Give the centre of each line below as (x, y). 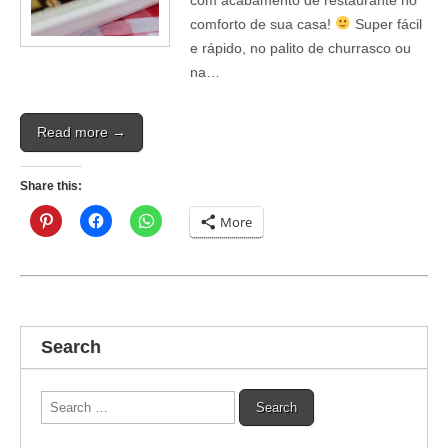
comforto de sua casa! (262, 23)
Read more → (81, 131)
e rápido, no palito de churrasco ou (300, 47)
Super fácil (387, 23)
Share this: (51, 185)
